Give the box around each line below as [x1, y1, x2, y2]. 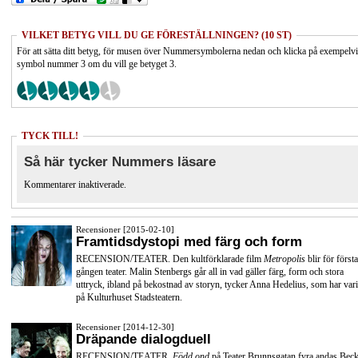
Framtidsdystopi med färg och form [76, 233, 302, 249]
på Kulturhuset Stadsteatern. [76, 292, 182, 304]
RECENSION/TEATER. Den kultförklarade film [76, 253, 261, 265]
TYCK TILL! [22, 130, 78, 142]
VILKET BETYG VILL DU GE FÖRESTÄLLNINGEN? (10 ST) [22, 29, 292, 41]
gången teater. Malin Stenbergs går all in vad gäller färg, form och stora [76, 266, 344, 278]
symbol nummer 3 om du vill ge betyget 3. [17, 58, 177, 70]
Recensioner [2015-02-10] [76, 224, 174, 234]
